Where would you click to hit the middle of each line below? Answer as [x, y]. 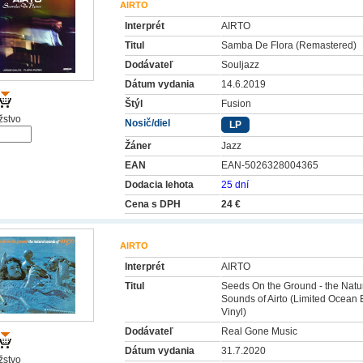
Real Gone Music [259, 331]
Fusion [236, 104]
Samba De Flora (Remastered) [289, 45]
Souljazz [240, 65]
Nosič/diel [147, 123]
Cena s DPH [153, 204]
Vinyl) [234, 312]
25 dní [235, 185]
